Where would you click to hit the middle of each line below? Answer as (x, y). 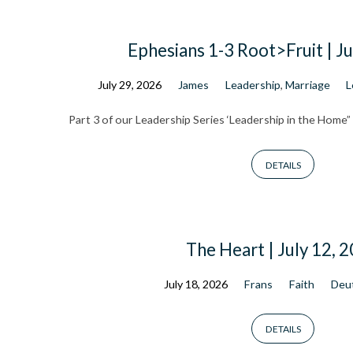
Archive (126, 139)
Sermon (127, 97)
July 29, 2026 (129, 85)
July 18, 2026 (196, 284)
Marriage (307, 85)
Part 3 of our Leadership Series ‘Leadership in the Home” (210, 120)
